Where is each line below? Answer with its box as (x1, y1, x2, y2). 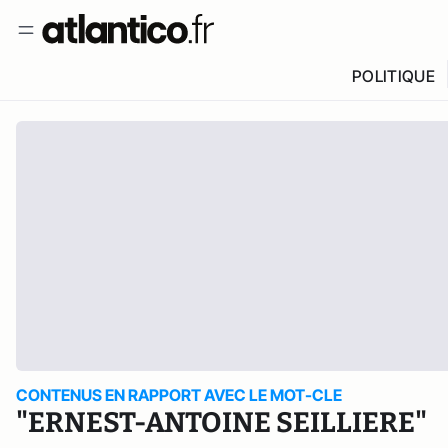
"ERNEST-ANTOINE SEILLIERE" (16, 406, 427, 439)
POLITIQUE (351, 66, 435, 86)
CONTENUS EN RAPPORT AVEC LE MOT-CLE (16, 385, 342, 405)
